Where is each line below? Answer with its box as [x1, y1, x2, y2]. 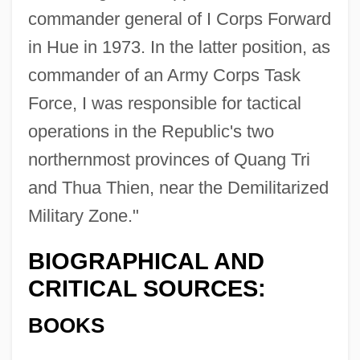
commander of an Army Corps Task [27, 64, 301, 85]
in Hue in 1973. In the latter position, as [27, 36, 330, 57]
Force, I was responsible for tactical [27, 92, 301, 113]
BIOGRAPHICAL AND [27, 247, 264, 274]
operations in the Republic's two [27, 121, 274, 141]
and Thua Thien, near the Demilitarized [27, 177, 329, 198]
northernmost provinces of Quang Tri [27, 149, 310, 170]
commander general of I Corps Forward [27, 8, 331, 29]
